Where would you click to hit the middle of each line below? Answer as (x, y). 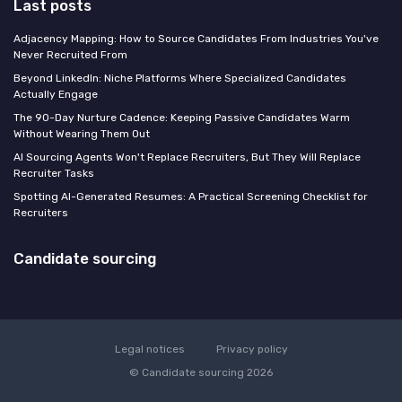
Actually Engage (56, 94)
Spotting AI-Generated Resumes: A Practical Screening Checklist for (191, 196)
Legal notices (149, 349)
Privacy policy (252, 349)
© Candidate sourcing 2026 (201, 372)
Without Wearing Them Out (82, 133)
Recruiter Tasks (54, 173)
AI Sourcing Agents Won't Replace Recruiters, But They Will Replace (187, 157)
